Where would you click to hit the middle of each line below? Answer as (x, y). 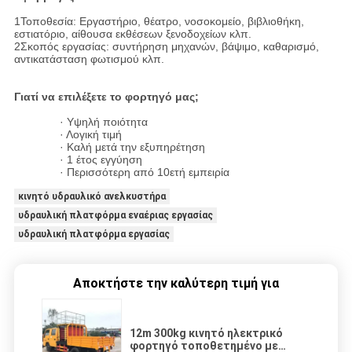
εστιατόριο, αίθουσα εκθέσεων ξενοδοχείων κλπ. (132, 34)
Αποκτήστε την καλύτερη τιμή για (176, 284)
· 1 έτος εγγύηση (101, 160)
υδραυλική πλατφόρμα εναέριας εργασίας (115, 216)
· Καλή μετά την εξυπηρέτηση (132, 147)
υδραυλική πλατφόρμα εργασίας (93, 235)
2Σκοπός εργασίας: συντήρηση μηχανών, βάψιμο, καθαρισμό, (166, 47)
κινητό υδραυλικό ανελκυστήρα (92, 197)
